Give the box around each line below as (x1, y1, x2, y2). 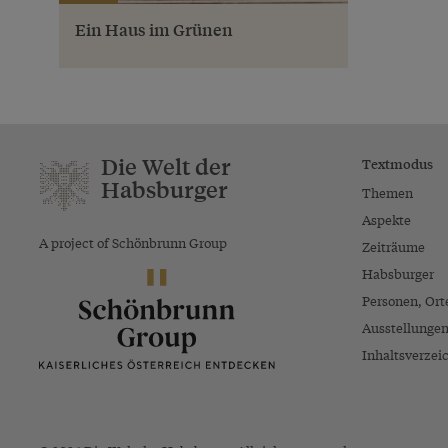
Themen (361, 182, 413, 202)
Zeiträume (361, 236, 425, 256)
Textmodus (361, 152, 433, 173)
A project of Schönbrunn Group (39, 232, 227, 252)
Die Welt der (101, 151, 231, 181)
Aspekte (361, 209, 411, 229)
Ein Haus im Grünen (75, 17, 233, 41)
